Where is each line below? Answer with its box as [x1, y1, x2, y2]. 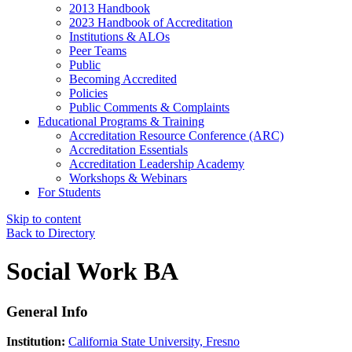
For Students [38, 185, 101, 199]
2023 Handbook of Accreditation [69, 15, 233, 29]
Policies [69, 86, 108, 100]
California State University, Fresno [68, 335, 240, 349]
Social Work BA [6, 257, 178, 286]
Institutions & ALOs [69, 29, 170, 43]
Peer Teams [69, 43, 126, 57]
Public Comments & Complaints [69, 100, 229, 114]
